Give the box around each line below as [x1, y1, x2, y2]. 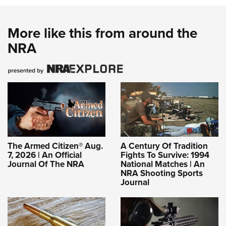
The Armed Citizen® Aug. [8, 140, 103, 153]
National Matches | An [121, 158, 205, 171]
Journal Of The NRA [8, 158, 84, 171]
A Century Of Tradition [121, 140, 208, 153]
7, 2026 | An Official [8, 149, 82, 162]
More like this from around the [8, 22, 197, 43]
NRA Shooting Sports [121, 167, 203, 180]
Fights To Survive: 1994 [121, 149, 209, 162]
